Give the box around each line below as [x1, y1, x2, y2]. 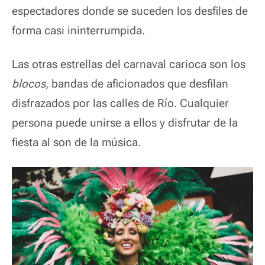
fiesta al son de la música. [12, 135, 141, 149]
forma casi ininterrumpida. [12, 24, 145, 37]
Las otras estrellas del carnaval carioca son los [12, 57, 245, 71]
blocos [12, 77, 46, 91]
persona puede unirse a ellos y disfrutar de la [12, 116, 238, 130]
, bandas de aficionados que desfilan [46, 77, 228, 91]
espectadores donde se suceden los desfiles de [12, 4, 248, 18]
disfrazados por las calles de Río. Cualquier [12, 96, 229, 110]
